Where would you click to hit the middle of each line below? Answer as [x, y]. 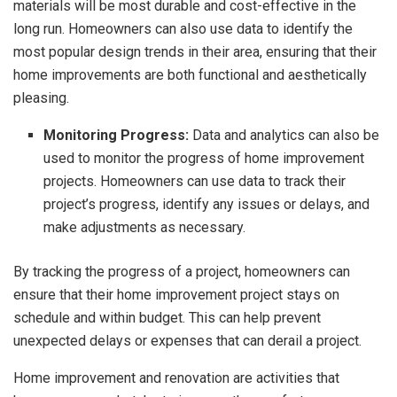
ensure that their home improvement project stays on [176, 295]
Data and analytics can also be [286, 136]
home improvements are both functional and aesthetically [190, 75]
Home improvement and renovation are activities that [176, 378]
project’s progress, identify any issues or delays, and [207, 205]
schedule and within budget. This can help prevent [167, 318]
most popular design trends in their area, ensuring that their [195, 52]
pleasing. [41, 98]
